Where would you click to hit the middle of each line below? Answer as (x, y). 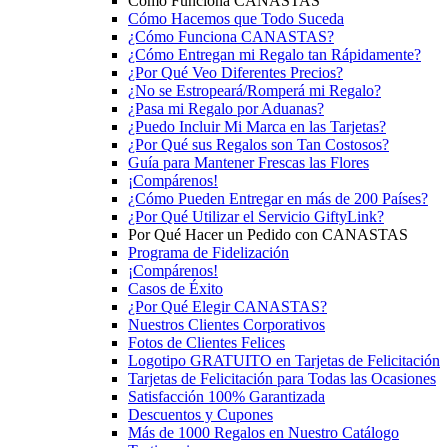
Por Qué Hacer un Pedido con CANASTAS (268, 234)
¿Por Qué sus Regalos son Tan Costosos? (258, 144)
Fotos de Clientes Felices (206, 342)
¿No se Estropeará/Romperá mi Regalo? (254, 90)
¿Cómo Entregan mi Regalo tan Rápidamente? (274, 54)
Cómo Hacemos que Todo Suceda (236, 18)
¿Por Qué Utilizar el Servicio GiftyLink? (256, 216)
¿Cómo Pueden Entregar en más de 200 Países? (278, 198)
